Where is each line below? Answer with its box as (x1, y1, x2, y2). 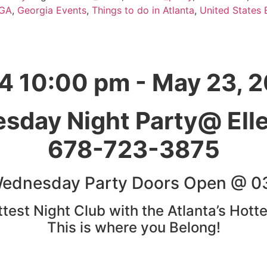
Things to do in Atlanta (92, 4, 194, 17)
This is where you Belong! (46, 219, 221, 237)
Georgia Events (17, 4, 86, 17)
